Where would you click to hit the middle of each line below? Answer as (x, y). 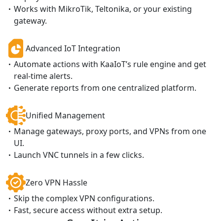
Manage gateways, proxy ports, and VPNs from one (110, 131)
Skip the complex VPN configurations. (84, 198)
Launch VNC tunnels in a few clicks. (79, 155)
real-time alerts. (43, 76)
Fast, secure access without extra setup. (88, 210)
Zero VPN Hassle (56, 182)
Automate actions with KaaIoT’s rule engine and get (110, 64)
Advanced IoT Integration (73, 48)
